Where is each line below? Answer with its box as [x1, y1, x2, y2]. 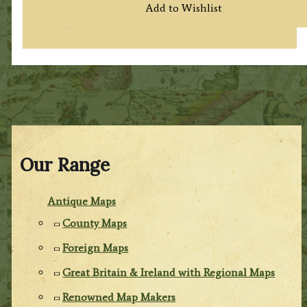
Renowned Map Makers [62, 290, 176, 304]
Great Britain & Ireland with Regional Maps [62, 265, 275, 279]
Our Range [20, 153, 110, 177]
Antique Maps [47, 194, 116, 208]
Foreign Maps [62, 241, 129, 254]
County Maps [62, 216, 127, 230]
